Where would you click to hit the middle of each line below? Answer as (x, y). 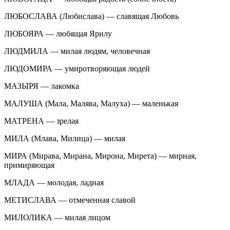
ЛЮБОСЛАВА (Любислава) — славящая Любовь (91, 16)
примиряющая (29, 165)
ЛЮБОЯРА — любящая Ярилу (58, 33)
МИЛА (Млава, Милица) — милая (65, 138)
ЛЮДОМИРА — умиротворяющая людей (77, 68)
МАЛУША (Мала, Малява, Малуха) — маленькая (91, 103)
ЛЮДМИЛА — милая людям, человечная (77, 51)
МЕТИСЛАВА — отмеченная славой (70, 200)
